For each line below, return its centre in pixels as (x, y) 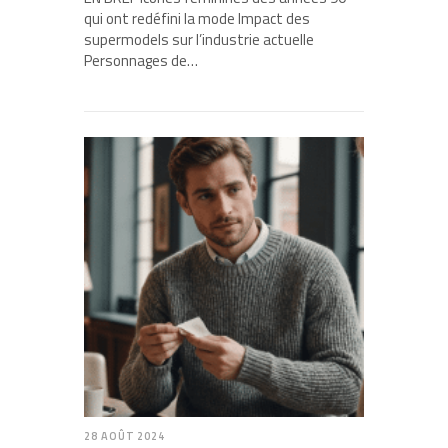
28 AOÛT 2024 (125, 436)
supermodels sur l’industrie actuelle (199, 40)
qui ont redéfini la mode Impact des (197, 19)
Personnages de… (141, 61)
